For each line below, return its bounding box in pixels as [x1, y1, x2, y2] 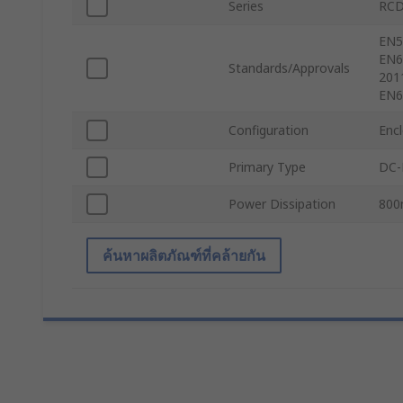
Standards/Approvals [228, 59, 350, 77]
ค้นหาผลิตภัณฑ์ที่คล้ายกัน [103, 246, 265, 266]
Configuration [228, 121, 309, 139]
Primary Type [228, 158, 306, 176]
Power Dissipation [228, 195, 336, 213]
